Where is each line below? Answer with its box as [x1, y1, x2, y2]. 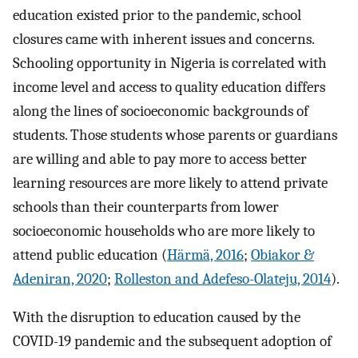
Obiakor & [251, 245, 314, 264]
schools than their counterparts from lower [13, 197, 279, 216]
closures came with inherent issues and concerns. [13, 30, 314, 48]
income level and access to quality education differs [13, 78, 325, 96]
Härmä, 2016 [167, 245, 244, 264]
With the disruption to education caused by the [13, 308, 300, 327]
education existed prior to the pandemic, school [13, 6, 301, 24]
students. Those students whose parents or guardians [13, 125, 337, 144]
